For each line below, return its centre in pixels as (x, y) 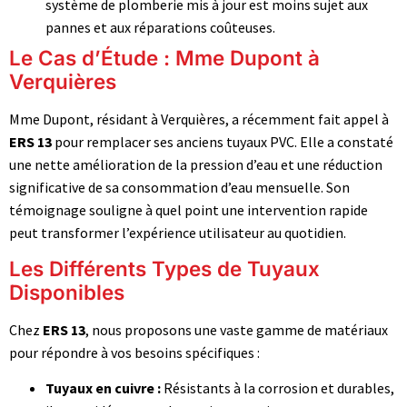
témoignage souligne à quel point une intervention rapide (189, 209)
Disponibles (67, 293)
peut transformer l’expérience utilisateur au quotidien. (178, 232)
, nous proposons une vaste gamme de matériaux (237, 330)
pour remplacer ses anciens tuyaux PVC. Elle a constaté (223, 141)
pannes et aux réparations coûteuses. (160, 27)
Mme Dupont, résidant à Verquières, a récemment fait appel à (199, 119)
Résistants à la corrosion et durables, (278, 388)
